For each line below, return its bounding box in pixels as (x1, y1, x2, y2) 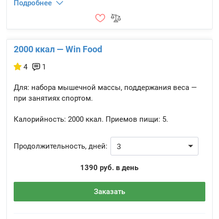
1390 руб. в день (80, 163, 139, 172)
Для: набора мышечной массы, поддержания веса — (14, 83, 197, 92)
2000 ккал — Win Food (14, 44, 103, 54)
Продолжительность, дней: (14, 142, 108, 151)
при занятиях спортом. (14, 94, 93, 103)
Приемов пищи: (106, 115, 161, 124)
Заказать (93, 187, 125, 196)
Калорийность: (14, 115, 66, 124)
